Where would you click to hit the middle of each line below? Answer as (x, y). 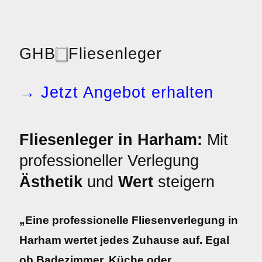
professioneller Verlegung (109, 161)
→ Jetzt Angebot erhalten (116, 92)
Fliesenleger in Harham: (111, 140)
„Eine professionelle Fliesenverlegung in (129, 220)
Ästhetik (51, 182)
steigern (184, 182)
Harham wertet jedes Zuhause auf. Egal (124, 240)
